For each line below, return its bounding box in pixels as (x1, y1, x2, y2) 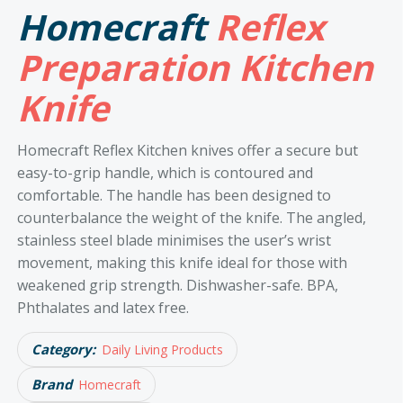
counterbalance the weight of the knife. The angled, (16, 207, 366, 228)
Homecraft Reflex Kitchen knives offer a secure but (16, 139, 358, 160)
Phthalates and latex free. (16, 297, 189, 318)
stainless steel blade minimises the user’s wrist (16, 229, 331, 250)
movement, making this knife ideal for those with (16, 252, 347, 273)
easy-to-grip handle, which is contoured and (16, 162, 313, 183)
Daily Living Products (102, 340, 224, 358)
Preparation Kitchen (16, 43, 373, 93)
